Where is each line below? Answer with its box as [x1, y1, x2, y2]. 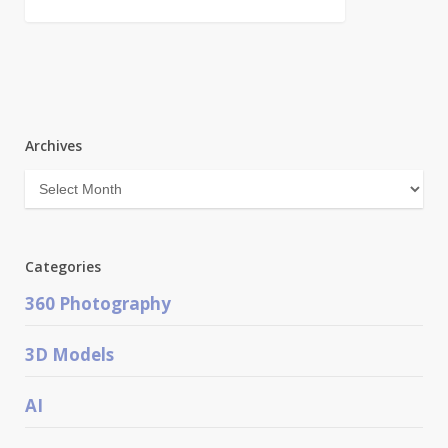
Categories [24, 257, 101, 277]
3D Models [24, 343, 114, 367]
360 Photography [24, 292, 171, 316]
